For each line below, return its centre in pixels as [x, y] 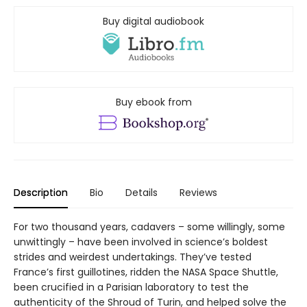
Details [142, 192]
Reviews [198, 192]
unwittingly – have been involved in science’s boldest [141, 242]
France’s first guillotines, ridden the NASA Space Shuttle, [146, 272]
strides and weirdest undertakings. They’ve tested [133, 257]
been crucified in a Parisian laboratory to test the [131, 287]
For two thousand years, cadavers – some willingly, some [149, 226]
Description [41, 192]
